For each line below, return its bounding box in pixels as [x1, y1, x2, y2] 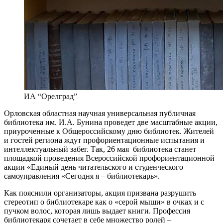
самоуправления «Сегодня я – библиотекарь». [4, 172, 160, 181]
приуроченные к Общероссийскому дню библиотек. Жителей [4, 127, 214, 136]
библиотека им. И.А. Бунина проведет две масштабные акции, [4, 118, 218, 127]
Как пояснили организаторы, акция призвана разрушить [4, 189, 196, 198]
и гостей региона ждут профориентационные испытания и [4, 136, 205, 145]
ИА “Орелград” [24, 92, 77, 101]
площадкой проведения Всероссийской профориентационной [4, 154, 215, 163]
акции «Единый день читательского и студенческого [4, 163, 183, 172]
